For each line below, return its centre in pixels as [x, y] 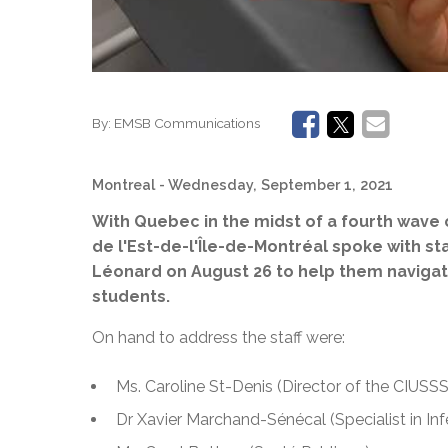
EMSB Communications [187, 123]
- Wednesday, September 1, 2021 [276, 184]
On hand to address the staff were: [218, 337]
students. [131, 296]
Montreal [123, 184]
